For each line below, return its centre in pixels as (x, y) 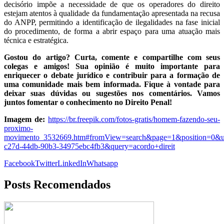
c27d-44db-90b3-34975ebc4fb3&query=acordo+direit (89, 146)
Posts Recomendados (57, 185)
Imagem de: (26, 119)
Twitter (46, 163)
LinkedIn (72, 163)
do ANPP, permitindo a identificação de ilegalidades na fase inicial (112, 22)
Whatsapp (102, 163)
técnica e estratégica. (36, 40)
